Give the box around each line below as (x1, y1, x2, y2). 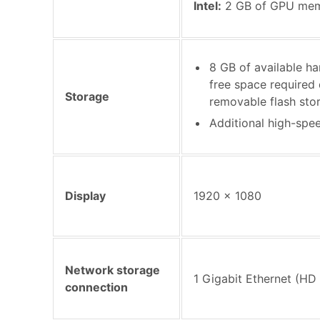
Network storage (65, 262, 160, 277)
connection (65, 279, 128, 294)
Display (65, 188, 106, 203)
